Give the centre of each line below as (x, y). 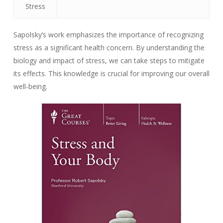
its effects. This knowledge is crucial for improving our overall (111, 73)
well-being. (30, 86)
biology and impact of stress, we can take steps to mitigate (109, 60)
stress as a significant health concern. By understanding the (109, 48)
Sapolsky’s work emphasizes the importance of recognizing (108, 35)
